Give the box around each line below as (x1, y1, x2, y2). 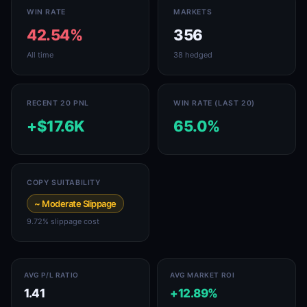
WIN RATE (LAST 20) (173, 99, 255, 108)
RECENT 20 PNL (27, 99, 89, 108)
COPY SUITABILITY (27, 178, 101, 187)
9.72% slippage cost (27, 217, 99, 226)
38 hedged (173, 50, 212, 60)
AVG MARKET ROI (170, 271, 235, 279)
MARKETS (173, 8, 212, 16)
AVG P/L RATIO (24, 271, 79, 279)
